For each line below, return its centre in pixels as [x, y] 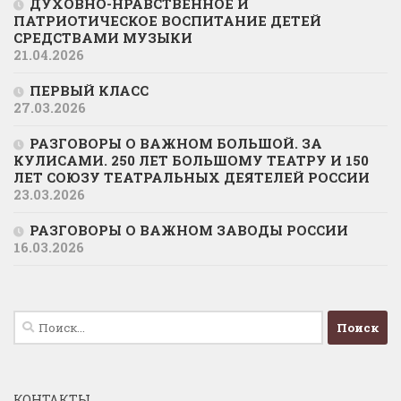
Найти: [38, 320]
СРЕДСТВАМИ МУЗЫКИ [103, 38]
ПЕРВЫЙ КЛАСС [89, 90]
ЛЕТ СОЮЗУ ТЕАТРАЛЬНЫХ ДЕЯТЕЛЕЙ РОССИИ [192, 177]
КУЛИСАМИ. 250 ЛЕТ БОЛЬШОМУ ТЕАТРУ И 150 [191, 160]
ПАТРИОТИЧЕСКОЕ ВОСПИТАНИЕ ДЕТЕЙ [167, 21]
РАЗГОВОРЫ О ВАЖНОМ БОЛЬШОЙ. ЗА [176, 143]
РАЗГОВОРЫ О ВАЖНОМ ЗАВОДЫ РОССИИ [189, 230]
